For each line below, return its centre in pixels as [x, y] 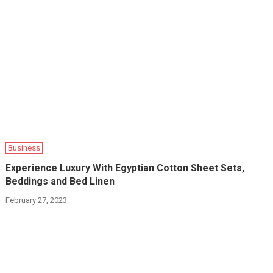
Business [24, 148]
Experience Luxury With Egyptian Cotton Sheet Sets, [125, 168]
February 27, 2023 [37, 200]
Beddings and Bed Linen [60, 182]
